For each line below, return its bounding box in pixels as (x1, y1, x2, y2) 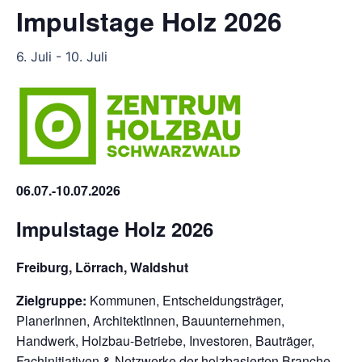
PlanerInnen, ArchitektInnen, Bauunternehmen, (16, 311, 284, 330)
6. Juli (16, 48, 52, 65)
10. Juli (65, 48, 107, 65)
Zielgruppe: (16, 291, 86, 309)
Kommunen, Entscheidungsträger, (86, 291, 284, 309)
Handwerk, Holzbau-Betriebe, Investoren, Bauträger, (16, 331, 314, 350)
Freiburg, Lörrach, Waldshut (16, 258, 188, 276)
